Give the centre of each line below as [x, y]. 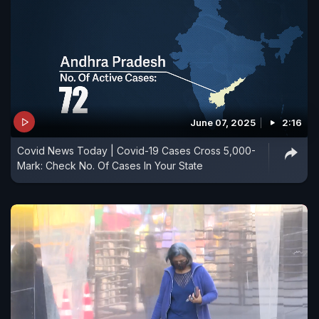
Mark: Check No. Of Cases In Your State [110, 166]
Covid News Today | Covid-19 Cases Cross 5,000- [136, 151]
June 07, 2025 [223, 123]
